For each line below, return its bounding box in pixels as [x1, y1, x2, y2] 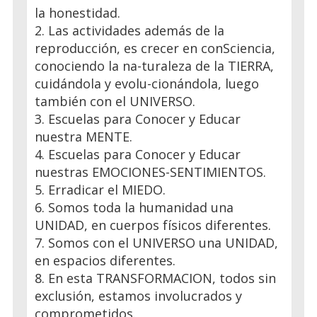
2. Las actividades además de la [35, 21, 224, 39]
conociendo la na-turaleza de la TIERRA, [35, 57, 274, 74]
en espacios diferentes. [35, 251, 175, 269]
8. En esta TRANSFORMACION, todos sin [35, 269, 276, 287]
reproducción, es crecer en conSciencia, [35, 39, 275, 57]
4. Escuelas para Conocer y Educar [35, 145, 241, 163]
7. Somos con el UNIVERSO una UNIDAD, [35, 234, 278, 251]
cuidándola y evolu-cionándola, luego [35, 74, 259, 92]
